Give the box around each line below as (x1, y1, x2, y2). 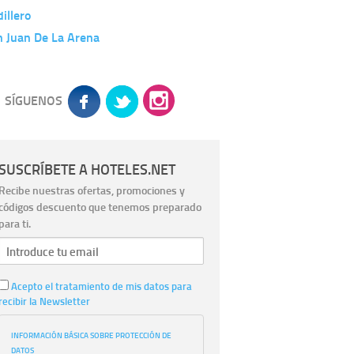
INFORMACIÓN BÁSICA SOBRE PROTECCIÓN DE (11, 329, 171, 341)
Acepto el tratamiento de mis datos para (9, 279, 192, 294)
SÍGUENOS (5, 91, 62, 110)
